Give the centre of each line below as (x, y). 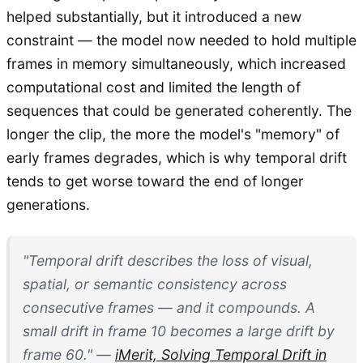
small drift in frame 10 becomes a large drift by (179, 331)
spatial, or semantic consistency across (155, 284)
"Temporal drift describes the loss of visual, (168, 260)
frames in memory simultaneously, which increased (176, 63)
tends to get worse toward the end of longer (155, 181)
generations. (48, 204)
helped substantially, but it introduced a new (154, 16)
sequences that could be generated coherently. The (179, 110)
